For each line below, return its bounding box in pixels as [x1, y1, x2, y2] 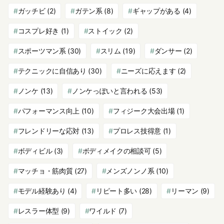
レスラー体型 [17, 206, 59, 215]
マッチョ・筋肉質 [17, 166, 73, 175]
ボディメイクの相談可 [82, 146, 151, 155]
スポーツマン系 [17, 46, 66, 55]
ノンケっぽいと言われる [71, 86, 147, 95]
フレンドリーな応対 [17, 126, 80, 135]
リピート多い [95, 186, 137, 195]
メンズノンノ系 [106, 166, 154, 175]
